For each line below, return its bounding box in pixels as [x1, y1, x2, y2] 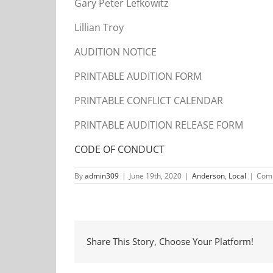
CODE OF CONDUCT [74, 142, 165, 156]
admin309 [85, 170, 119, 181]
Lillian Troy [74, 20, 124, 34]
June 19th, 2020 [129, 170, 182, 181]
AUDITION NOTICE [74, 44, 157, 58]
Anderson [192, 170, 225, 181]
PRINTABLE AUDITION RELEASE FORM [74, 118, 243, 132]
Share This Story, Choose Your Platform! [87, 235, 253, 248]
